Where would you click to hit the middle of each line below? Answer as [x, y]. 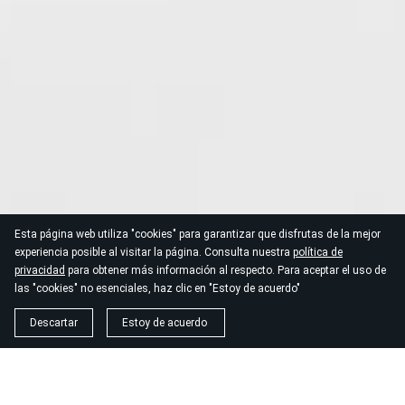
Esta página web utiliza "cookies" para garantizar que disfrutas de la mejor [198, 234]
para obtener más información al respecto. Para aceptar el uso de [226, 270]
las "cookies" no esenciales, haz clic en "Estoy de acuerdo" [157, 288]
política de [318, 252]
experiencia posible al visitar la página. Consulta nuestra [154, 252]
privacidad [40, 270]
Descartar [54, 323]
